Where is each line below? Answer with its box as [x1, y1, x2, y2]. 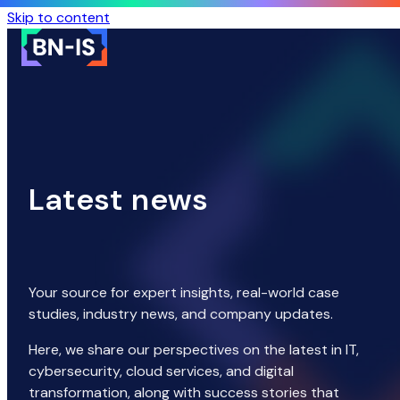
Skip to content [7, 8, 110, 27]
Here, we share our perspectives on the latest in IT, [29, 340, 359, 360]
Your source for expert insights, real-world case [29, 283, 339, 303]
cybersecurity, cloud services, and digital [29, 362, 294, 381]
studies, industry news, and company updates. [29, 304, 333, 324]
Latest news [29, 179, 209, 221]
